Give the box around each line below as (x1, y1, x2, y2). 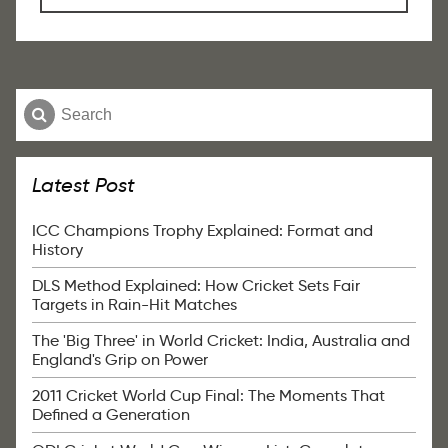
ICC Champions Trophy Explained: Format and (32, 220, 373, 240)
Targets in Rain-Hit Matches (32, 294, 237, 314)
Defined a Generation (32, 404, 190, 424)
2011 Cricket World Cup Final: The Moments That (32, 385, 385, 405)
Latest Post (32, 172, 135, 197)
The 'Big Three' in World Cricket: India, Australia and (32, 330, 410, 350)
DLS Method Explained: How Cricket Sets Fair (32, 275, 360, 295)
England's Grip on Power (32, 349, 208, 369)
